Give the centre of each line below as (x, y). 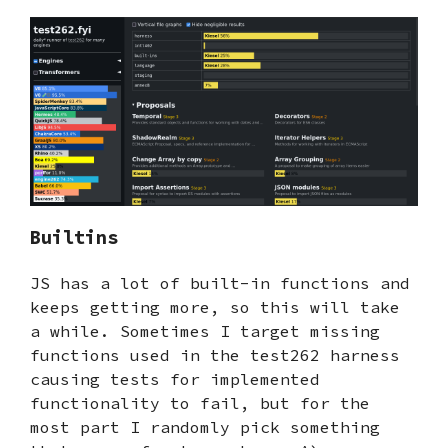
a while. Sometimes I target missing (205, 331)
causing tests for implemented (175, 379)
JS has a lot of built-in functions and (220, 283)
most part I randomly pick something (205, 427)
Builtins (74, 238)
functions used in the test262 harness (215, 355)
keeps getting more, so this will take (215, 307)
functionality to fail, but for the (200, 403)
